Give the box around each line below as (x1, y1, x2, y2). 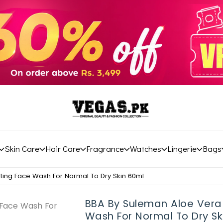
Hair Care (45, 143, 80, 154)
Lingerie (167, 143, 197, 154)
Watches (129, 143, 161, 154)
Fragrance (86, 143, 124, 154)
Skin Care (4, 143, 39, 154)
